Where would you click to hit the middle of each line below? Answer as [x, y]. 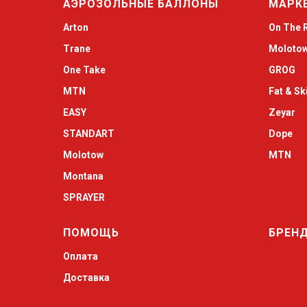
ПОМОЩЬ [91, 233]
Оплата [81, 256]
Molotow [83, 155]
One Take [84, 70]
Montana [83, 176]
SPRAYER [84, 197]
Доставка [86, 278]
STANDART [89, 134]
